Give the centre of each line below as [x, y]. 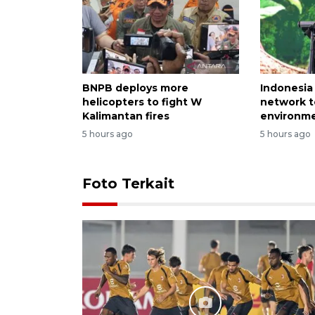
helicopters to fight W [142, 102]
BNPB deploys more [135, 88]
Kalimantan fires [126, 116]
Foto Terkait [128, 184]
